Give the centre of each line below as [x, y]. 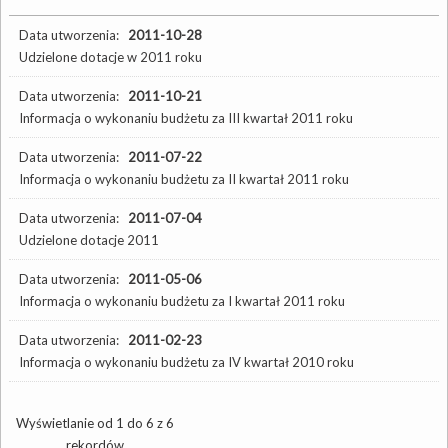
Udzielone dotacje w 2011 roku [110, 56]
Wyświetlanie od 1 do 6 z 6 [95, 422]
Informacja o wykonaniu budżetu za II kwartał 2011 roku [184, 178]
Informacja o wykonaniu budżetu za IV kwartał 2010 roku [186, 361]
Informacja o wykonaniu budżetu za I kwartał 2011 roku [182, 300]
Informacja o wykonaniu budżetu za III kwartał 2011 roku [186, 117]
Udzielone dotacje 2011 [89, 239]
